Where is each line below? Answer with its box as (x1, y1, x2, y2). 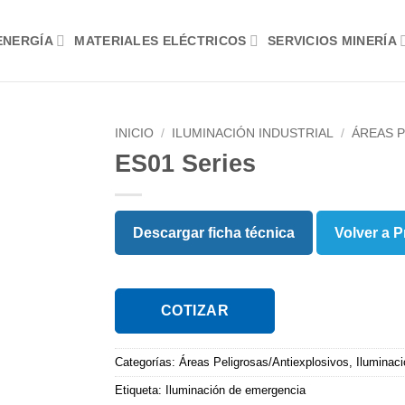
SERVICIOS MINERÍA (267, 33, 397, 48)
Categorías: (115, 354, 179, 369)
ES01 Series (115, 148, 256, 177)
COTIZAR (161, 302, 230, 318)
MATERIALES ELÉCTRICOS (74, 33, 247, 48)
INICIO (115, 127, 154, 140)
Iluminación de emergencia (165, 382, 306, 397)
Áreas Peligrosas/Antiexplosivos (179, 354, 349, 369)
